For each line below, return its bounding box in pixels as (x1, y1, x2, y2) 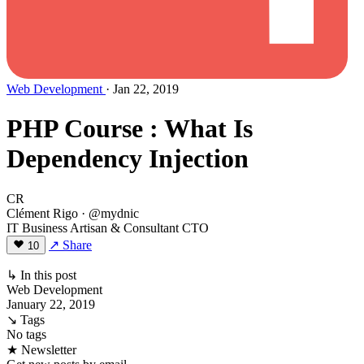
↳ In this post (6, 267, 76, 282)
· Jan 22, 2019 (106, 82, 179, 96)
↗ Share (49, 237, 92, 252)
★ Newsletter (6, 342, 76, 357)
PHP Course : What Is (6, 114, 253, 144)
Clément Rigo (6, 206, 81, 220)
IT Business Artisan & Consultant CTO (6, 220, 209, 235)
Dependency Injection (6, 144, 249, 174)
